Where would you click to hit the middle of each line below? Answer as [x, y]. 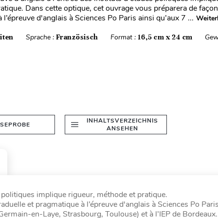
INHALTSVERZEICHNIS [122, 121]
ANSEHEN [122, 128]
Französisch [77, 37]
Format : [124, 37]
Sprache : [41, 37]
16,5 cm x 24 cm [165, 37]
